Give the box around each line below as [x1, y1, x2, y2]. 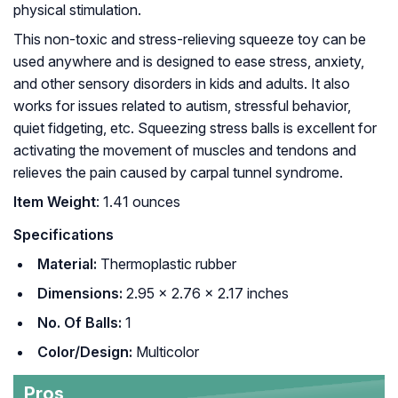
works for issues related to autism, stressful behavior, [13, 97, 351, 115]
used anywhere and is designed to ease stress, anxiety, [13, 52, 364, 71]
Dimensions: [37, 284, 123, 303]
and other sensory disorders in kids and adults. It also [13, 75, 350, 93]
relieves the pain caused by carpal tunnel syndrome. [13, 163, 343, 182]
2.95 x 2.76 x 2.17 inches [123, 284, 289, 303]
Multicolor [132, 343, 199, 362]
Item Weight [13, 193, 96, 211]
